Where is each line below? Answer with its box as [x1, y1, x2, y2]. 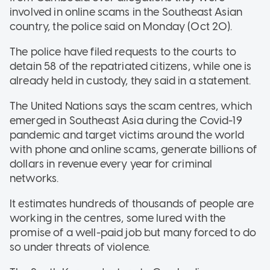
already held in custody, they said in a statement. [10, 74, 251, 87]
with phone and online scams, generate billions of [10, 142, 257, 156]
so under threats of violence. [10, 240, 151, 254]
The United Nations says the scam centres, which [10, 99, 253, 113]
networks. [10, 171, 59, 185]
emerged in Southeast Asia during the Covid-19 [10, 113, 242, 127]
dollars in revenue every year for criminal [10, 157, 213, 171]
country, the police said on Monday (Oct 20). [10, 19, 233, 33]
